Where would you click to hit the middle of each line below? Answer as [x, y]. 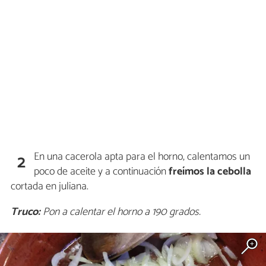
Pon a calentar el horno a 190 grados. [121, 212]
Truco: [26, 212]
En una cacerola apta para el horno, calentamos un [142, 157]
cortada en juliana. [50, 186]
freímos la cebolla [210, 172]
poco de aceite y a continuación [102, 172]
